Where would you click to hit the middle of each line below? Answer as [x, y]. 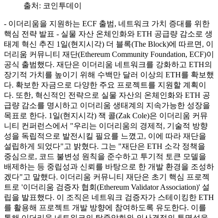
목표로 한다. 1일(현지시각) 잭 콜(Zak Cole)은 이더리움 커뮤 [106, 115]
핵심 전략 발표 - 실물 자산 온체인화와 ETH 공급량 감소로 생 [108, 34]
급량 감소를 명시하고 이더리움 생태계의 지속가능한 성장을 [107, 105]
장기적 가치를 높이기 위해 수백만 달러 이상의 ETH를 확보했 [109, 74]
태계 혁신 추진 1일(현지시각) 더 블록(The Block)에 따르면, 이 [109, 44]
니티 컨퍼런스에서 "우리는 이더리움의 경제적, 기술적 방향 [106, 126]
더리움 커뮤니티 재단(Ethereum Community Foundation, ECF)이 [109, 54]
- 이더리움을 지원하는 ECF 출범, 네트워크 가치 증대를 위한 [107, 23]
